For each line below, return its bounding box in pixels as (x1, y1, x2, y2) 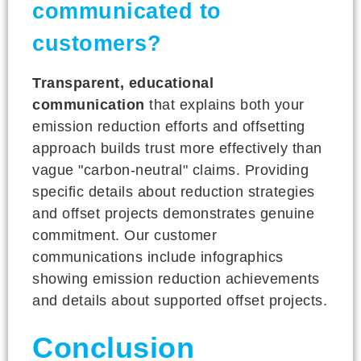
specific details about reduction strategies (32, 183, 315, 200)
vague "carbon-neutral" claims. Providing (32, 161, 309, 178)
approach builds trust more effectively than (32, 139, 322, 156)
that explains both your (144, 96, 305, 113)
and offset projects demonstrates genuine (32, 205, 314, 222)
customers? (32, 31, 161, 56)
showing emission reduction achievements (32, 270, 320, 287)
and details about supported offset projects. (32, 292, 327, 309)
